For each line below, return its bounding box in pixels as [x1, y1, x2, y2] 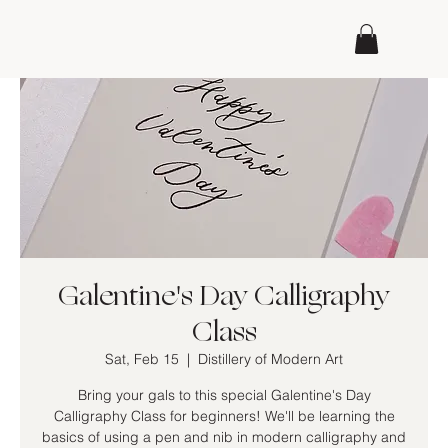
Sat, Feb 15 [105, 350, 179, 368]
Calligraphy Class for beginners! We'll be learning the [53, 407, 395, 425]
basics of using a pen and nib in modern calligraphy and [42, 428, 406, 446]
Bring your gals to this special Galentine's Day [77, 386, 371, 404]
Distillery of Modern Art [198, 350, 343, 368]
